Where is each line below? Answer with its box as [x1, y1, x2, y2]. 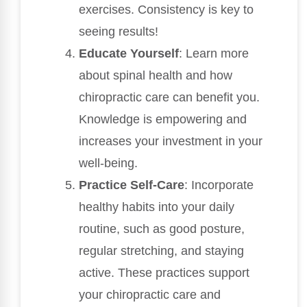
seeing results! [79, 25, 158, 39]
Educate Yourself [79, 47, 179, 61]
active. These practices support [79, 266, 249, 280]
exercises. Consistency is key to [79, 3, 254, 17]
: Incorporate [184, 178, 254, 193]
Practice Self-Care [79, 178, 184, 193]
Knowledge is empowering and [79, 112, 247, 127]
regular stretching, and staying [79, 244, 244, 258]
